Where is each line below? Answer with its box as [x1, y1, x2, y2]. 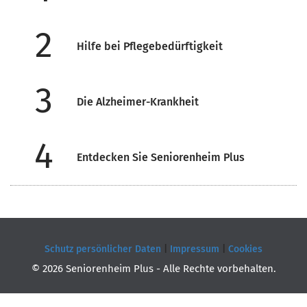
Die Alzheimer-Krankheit [77, 95, 199, 108]
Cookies [228, 243, 262, 255]
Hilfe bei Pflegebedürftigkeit [77, 40, 223, 53]
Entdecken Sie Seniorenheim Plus [77, 151, 245, 164]
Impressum [170, 243, 219, 255]
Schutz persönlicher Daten [45, 243, 161, 255]
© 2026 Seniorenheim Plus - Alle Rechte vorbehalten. [31, 262, 276, 275]
